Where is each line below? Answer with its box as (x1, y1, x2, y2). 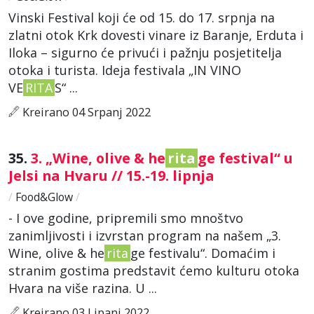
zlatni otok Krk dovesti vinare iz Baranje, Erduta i (8, 26, 303, 43)
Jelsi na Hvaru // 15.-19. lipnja (8, 165, 218, 185)
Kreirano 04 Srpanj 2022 (20, 104, 151, 120)
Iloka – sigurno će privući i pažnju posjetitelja (8, 43, 282, 61)
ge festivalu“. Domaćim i (130, 244, 275, 261)
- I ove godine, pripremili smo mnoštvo (8, 209, 243, 226)
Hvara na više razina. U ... (8, 279, 157, 296)
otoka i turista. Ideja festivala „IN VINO (8, 61, 241, 78)
